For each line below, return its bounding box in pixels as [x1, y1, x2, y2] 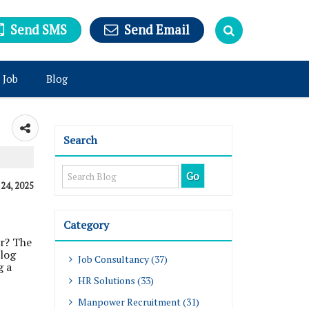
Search [63, 132, 97, 148]
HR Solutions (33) [76, 274, 154, 287]
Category [63, 217, 109, 232]
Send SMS [10, 21, 67, 39]
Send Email [124, 21, 190, 39]
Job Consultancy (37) [76, 252, 168, 266]
